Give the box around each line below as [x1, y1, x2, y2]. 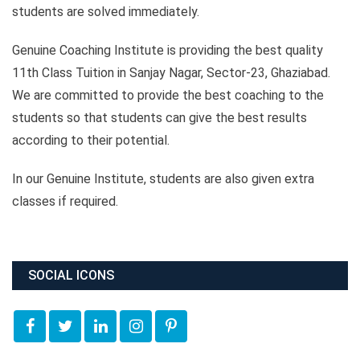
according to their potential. [12, 133, 170, 149]
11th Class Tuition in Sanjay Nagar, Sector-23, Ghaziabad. [12, 65, 330, 81]
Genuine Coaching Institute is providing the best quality [12, 43, 323, 59]
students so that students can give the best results [12, 110, 307, 126]
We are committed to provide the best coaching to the [12, 88, 324, 104]
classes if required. [12, 194, 118, 210]
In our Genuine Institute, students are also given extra [12, 171, 314, 187]
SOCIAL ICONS [28, 268, 114, 284]
